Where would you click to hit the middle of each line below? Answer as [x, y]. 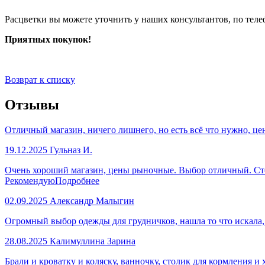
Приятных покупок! [48, 40]
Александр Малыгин [92, 201]
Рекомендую [30, 180]
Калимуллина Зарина [93, 241]
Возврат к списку [40, 80]
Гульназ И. [71, 150]
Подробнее [77, 180]
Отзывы [32, 105]
